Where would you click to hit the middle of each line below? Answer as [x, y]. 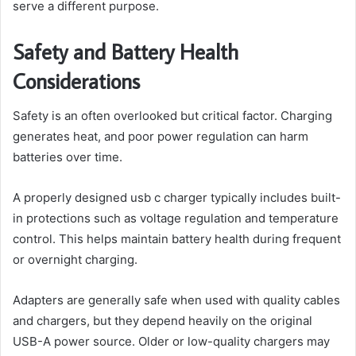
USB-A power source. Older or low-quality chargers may [171, 342]
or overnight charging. [75, 260]
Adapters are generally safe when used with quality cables [176, 300]
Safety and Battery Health [126, 51]
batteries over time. [68, 157]
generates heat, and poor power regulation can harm [161, 137]
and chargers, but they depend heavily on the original [163, 321]
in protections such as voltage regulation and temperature [176, 219]
